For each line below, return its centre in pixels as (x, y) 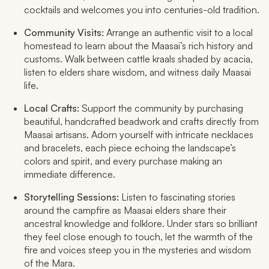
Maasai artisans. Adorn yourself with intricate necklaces (139, 135)
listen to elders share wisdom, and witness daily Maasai (138, 72)
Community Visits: (64, 33)
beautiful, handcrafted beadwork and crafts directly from (141, 122)
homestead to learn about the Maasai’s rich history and (138, 46)
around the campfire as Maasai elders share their (125, 210)
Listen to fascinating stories (177, 197)
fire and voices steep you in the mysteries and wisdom (138, 250)
